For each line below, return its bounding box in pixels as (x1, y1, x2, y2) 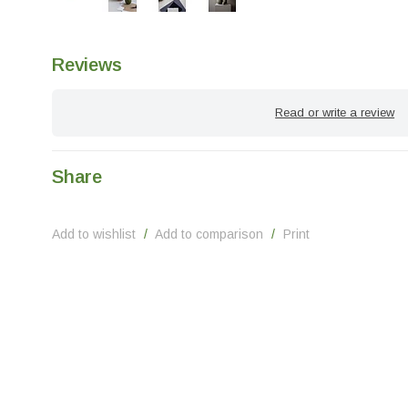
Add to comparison (155, 227, 263, 242)
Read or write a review (275, 106, 395, 119)
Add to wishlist (52, 227, 136, 242)
